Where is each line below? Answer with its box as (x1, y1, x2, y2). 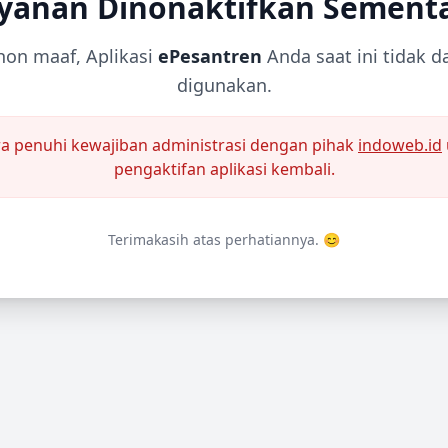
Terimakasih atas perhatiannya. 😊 (108, 230, 340, 249)
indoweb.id (358, 134, 442, 156)
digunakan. (176, 73, 272, 97)
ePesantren (158, 44, 262, 68)
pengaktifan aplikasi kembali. (113, 158, 335, 180)
